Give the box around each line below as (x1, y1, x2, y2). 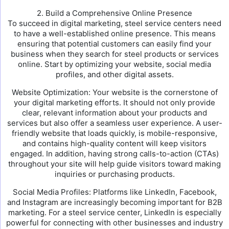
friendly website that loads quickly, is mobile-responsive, (12, 128, 217, 138)
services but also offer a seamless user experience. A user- (7, 118, 222, 128)
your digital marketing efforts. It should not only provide (14, 98, 215, 107)
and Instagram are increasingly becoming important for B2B (7, 197, 222, 207)
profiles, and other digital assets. (55, 70, 174, 79)
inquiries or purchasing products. (54, 169, 175, 179)
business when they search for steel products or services (10, 49, 219, 59)
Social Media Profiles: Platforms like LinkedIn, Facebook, (12, 187, 217, 197)
